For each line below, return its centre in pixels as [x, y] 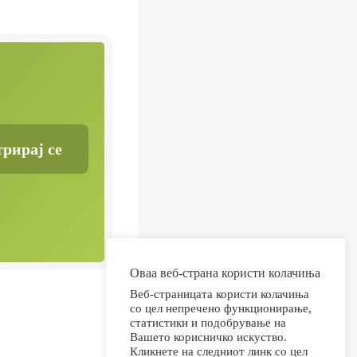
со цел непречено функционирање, [221, 308]
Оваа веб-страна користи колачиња [225, 273]
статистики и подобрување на [208, 323]
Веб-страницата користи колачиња [220, 294]
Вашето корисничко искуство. [208, 337]
